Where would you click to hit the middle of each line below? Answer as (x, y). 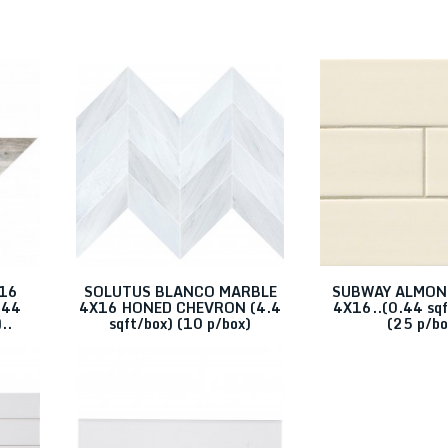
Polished (118, 218)
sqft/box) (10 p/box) (180, 323)
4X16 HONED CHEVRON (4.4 (180, 307)
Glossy (112, 160)
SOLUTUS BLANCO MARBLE (180, 291)
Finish (90, 130)
